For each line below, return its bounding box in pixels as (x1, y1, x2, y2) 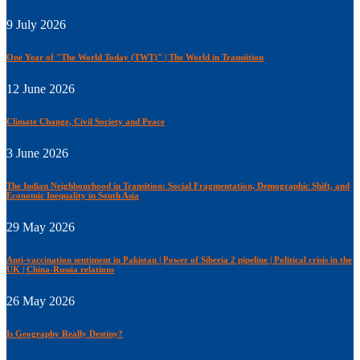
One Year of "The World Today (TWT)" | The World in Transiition (6, 52, 264, 63)
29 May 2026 (6, 220, 75, 235)
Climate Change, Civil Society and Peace (6, 117, 165, 127)
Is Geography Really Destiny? (6, 329, 123, 339)
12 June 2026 (6, 82, 75, 96)
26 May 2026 (6, 294, 75, 309)
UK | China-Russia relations (6, 264, 114, 275)
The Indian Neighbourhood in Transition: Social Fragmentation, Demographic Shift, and (6, 181, 350, 191)
